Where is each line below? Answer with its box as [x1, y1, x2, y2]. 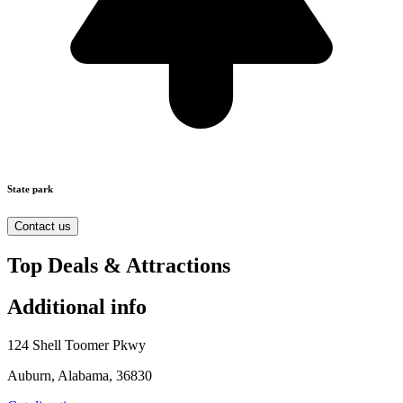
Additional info [7, 295, 147, 319]
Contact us [14, 219, 71, 233]
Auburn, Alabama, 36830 [7, 368, 152, 384]
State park [7, 183, 53, 194]
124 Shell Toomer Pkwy [7, 337, 146, 354]
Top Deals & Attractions [7, 253, 230, 277]
